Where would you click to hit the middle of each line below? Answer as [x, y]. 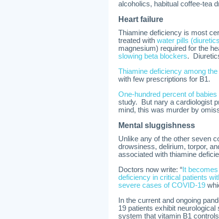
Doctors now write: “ [150, 170]
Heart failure [141, 19]
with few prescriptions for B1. [164, 79]
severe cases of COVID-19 [162, 185]
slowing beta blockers [153, 56]
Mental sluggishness [157, 125]
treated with [138, 41]
